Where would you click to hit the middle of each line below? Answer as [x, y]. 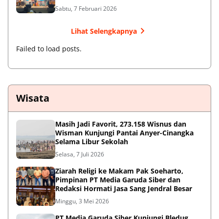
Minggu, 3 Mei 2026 [82, 201]
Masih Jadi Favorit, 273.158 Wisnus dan [121, 124]
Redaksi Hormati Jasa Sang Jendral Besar [124, 189]
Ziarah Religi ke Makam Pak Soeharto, [119, 171]
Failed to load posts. [49, 49]
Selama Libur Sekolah [92, 142]
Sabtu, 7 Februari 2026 [86, 9]
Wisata [33, 98]
